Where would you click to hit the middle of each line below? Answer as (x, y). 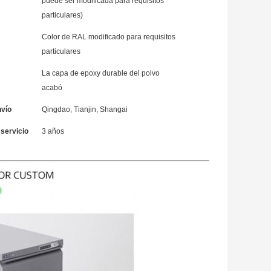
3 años (53, 132)
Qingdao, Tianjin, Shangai (85, 110)
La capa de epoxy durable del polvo (101, 73)
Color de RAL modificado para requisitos (109, 37)
